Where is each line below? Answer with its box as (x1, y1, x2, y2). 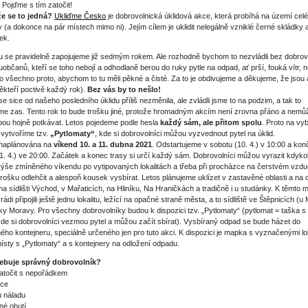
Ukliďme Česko (54, 12, 106, 21)
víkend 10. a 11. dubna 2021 (54, 140, 152, 149)
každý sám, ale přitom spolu (160, 118, 262, 127)
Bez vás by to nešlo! (87, 85, 161, 94)
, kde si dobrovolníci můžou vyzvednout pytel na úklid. (95, 129, 275, 138)
